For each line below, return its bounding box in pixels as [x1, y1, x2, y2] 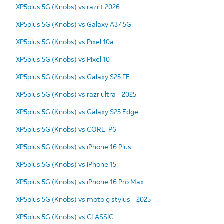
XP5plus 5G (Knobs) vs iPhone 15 [16, 159, 116, 169]
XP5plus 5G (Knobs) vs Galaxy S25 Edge [16, 106, 138, 116]
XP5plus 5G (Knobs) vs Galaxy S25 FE [16, 71, 130, 81]
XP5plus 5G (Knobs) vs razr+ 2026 [16, 1, 120, 11]
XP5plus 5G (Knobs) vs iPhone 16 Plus [16, 141, 131, 151]
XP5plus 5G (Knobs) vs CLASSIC [16, 211, 113, 221]
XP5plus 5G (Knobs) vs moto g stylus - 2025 [16, 194, 151, 204]
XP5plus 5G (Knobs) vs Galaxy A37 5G [16, 19, 131, 29]
